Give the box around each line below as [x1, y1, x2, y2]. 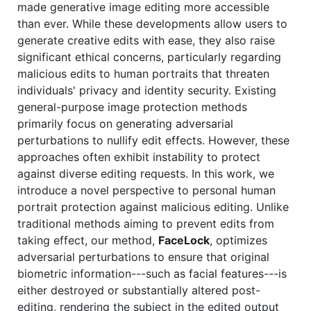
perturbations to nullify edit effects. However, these [17, 133, 289, 147]
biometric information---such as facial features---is [17, 266, 287, 280]
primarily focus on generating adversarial [17, 116, 233, 131]
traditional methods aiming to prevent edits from [17, 216, 274, 230]
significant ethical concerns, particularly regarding [17, 49, 281, 64]
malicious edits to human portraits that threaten [17, 66, 269, 81]
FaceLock [158, 233, 210, 247]
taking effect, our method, [17, 233, 158, 247]
